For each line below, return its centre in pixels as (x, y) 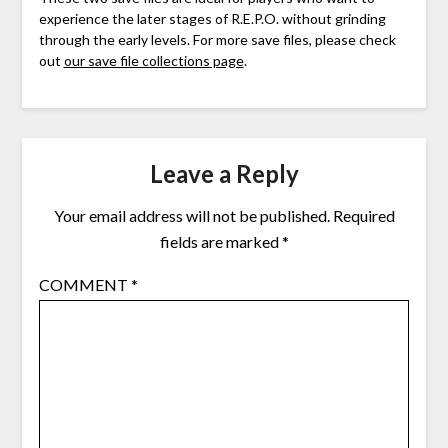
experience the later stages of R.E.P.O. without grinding (212, 18)
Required (363, 216)
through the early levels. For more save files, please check (217, 39)
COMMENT (84, 285)
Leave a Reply (224, 174)
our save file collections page (153, 60)
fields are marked (220, 242)
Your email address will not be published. (191, 216)
